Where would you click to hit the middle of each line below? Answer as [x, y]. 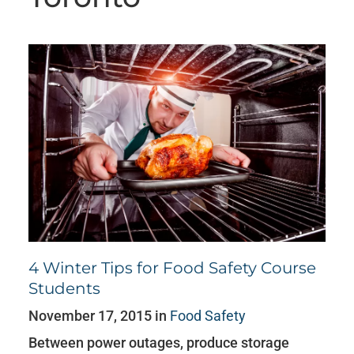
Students [64, 289]
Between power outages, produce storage [158, 343]
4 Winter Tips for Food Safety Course [172, 268]
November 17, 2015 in [99, 316]
